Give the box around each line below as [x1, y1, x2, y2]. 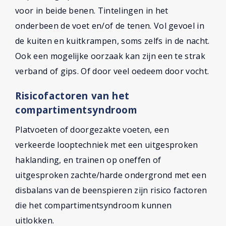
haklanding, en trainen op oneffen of [15, 154, 161, 165]
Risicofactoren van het [15, 89, 130, 102]
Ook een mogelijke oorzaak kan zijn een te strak [15, 50, 206, 62]
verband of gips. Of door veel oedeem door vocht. [15, 66, 209, 77]
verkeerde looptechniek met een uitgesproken [15, 139, 198, 150]
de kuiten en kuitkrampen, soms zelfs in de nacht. [15, 35, 210, 46]
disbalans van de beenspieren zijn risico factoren [15, 185, 207, 196]
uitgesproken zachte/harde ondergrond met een [15, 169, 207, 181]
